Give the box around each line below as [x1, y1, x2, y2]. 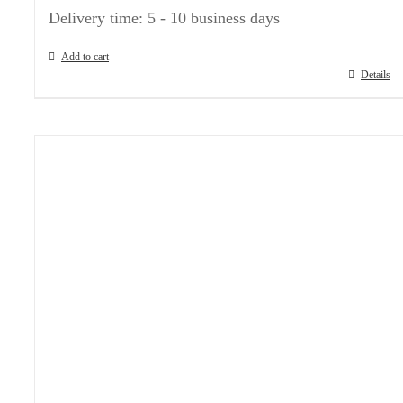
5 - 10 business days [148, 9, 280, 27]
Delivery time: [49, 9, 148, 27]
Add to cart [61, 50, 109, 63]
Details [361, 68, 390, 81]
